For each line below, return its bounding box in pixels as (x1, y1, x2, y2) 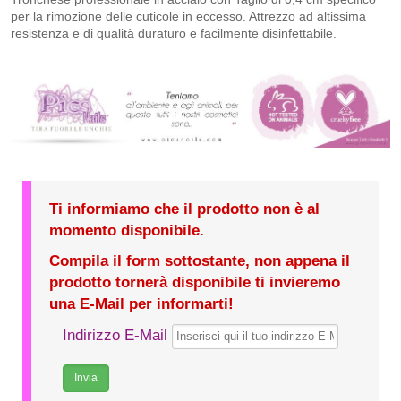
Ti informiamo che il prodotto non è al (49, 200, 320, 218)
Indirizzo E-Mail (63, 327, 167, 345)
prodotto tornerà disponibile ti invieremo (49, 274, 340, 292)
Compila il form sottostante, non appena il (49, 252, 350, 270)
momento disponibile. (49, 222, 204, 240)
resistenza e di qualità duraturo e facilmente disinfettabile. (11, 26, 337, 40)
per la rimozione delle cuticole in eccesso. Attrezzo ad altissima (11, 9, 366, 23)
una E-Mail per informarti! (49, 295, 234, 313)
